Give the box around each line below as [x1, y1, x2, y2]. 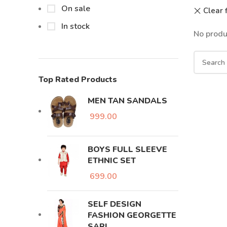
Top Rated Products [39, 74, 117, 85]
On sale [59, 3, 90, 14]
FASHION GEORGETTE [88, 210, 176, 221]
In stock [59, 21, 90, 32]
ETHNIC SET [88, 155, 136, 166]
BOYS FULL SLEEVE [88, 144, 167, 155]
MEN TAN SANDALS [88, 95, 167, 106]
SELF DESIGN [88, 199, 141, 210]
